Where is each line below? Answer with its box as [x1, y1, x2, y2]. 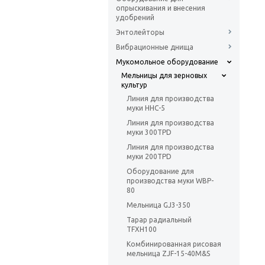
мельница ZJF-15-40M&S [127, 250, 210, 258]
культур [121, 81, 147, 89]
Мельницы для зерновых [121, 72, 207, 80]
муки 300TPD [127, 128, 172, 137]
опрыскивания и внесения [116, 4, 205, 12]
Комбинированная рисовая [127, 240, 221, 248]
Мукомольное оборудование [116, 58, 218, 66]
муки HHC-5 [127, 104, 165, 112]
